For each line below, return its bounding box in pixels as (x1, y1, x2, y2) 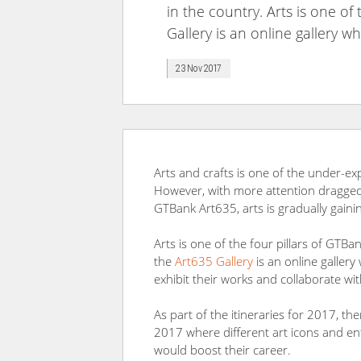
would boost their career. (154, 342, 291, 358)
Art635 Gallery (175, 253, 253, 269)
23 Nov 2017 (176, 63, 222, 74)
